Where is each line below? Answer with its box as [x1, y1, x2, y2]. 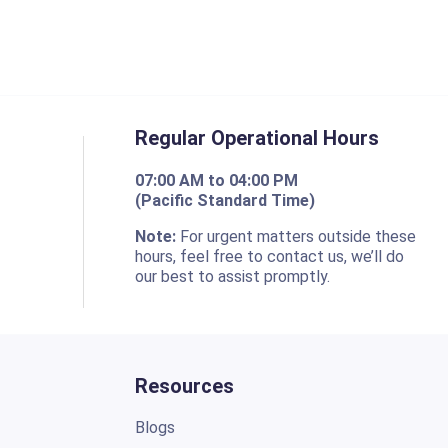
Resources [135, 373, 235, 398]
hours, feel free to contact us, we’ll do [135, 246, 405, 266]
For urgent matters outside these [176, 226, 417, 246]
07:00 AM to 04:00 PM [135, 170, 299, 190]
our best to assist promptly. [135, 266, 331, 286]
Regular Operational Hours [135, 125, 380, 150]
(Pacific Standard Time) [135, 190, 316, 210]
